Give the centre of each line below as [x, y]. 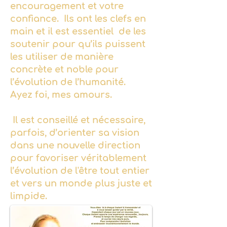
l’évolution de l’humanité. [69, 82]
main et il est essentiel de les [78, 31]
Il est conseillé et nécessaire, [78, 120]
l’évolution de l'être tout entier [80, 171]
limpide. [29, 196]
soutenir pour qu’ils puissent [78, 44]
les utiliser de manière [62, 57]
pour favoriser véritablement [78, 158]
